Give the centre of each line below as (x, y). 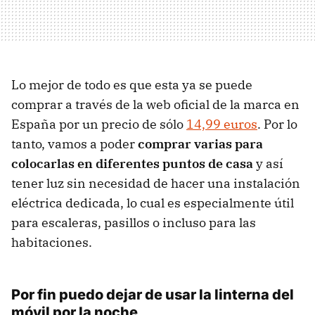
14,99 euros (222, 124)
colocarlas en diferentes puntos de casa (132, 164)
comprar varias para (200, 144)
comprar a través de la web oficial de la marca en (155, 105)
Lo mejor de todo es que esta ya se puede (132, 85)
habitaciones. (52, 243)
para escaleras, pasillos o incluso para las (134, 223)
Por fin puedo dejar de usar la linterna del (153, 295)
